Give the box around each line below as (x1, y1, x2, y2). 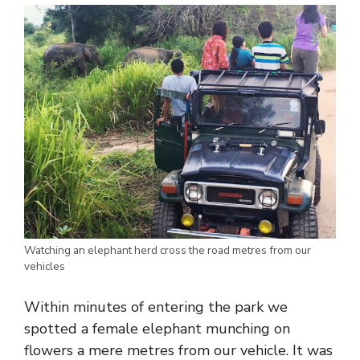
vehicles (24, 259, 65, 275)
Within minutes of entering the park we (24, 297, 288, 317)
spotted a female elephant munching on (24, 319, 290, 339)
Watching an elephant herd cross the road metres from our (24, 243, 311, 259)
